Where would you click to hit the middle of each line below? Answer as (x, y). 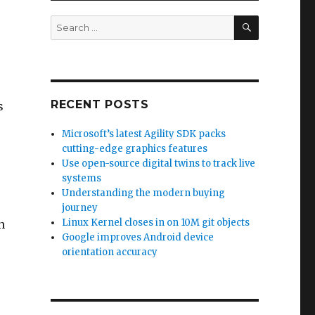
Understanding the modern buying (144, 193)
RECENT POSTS (99, 104)
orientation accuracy (110, 252)
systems (82, 178)
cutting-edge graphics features (135, 149)
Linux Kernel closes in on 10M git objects (156, 223)
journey (80, 208)
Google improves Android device (138, 237)
